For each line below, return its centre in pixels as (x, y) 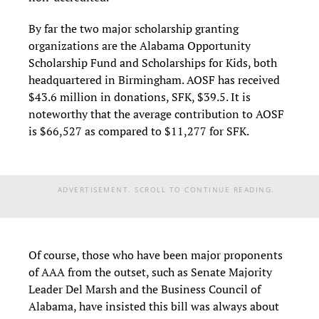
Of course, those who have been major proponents (156, 255)
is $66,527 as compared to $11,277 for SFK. (139, 131)
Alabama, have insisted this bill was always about (154, 307)
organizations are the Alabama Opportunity (140, 46)
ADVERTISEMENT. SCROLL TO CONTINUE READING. (166, 190)
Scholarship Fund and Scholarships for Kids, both (153, 63)
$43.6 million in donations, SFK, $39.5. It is (140, 97)
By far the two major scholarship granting (134, 29)
